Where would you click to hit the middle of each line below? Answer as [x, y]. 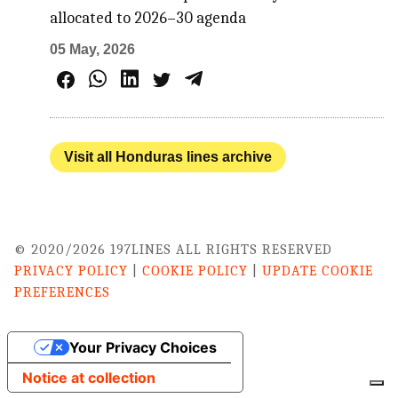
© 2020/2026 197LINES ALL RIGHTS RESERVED [173, 250]
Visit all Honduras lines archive [168, 157]
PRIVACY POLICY [71, 271]
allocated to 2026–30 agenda [148, 19]
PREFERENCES [62, 293]
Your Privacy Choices [143, 348]
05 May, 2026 [93, 50]
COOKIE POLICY [195, 271]
